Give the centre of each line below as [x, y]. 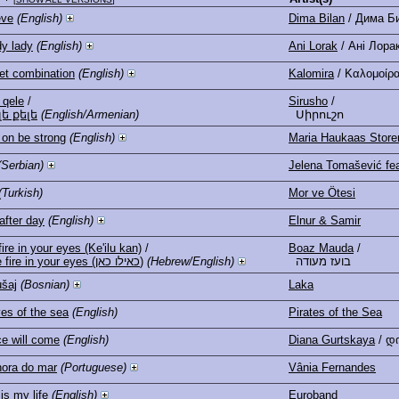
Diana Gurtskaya [332, 339]
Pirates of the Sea [335, 312]
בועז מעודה [323, 261]
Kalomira [311, 73]
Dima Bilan [317, 18]
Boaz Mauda [321, 248]
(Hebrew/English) [191, 261]
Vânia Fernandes [332, 367]
